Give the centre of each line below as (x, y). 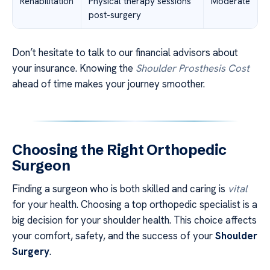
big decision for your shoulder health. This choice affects (134, 220)
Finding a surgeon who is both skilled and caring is (120, 189)
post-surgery (115, 15)
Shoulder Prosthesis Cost (193, 68)
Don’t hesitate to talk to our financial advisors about (125, 53)
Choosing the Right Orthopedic (120, 150)
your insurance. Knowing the (74, 68)
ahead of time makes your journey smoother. (108, 84)
